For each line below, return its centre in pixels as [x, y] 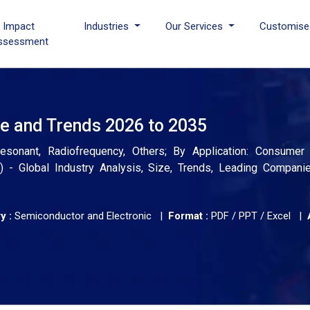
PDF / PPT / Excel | [258, 216]
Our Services [196, 26]
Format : [188, 216]
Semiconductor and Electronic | [90, 216]
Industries [108, 26]
